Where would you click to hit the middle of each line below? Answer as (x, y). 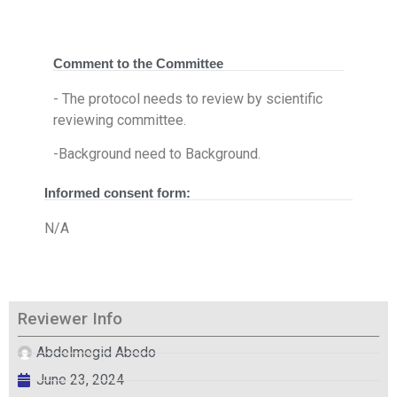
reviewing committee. (120, 120)
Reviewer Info (70, 319)
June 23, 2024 (80, 380)
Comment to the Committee (138, 63)
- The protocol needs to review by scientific (188, 98)
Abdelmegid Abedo (96, 353)
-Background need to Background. (159, 154)
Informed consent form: (117, 193)
